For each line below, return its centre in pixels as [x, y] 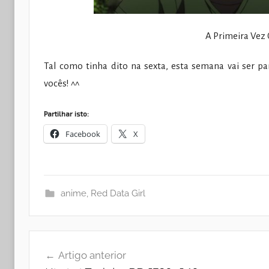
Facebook [83, 134]
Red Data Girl [118, 194]
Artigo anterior [92, 255]
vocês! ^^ [62, 83]
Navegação [67, 241]
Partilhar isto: [66, 114]
